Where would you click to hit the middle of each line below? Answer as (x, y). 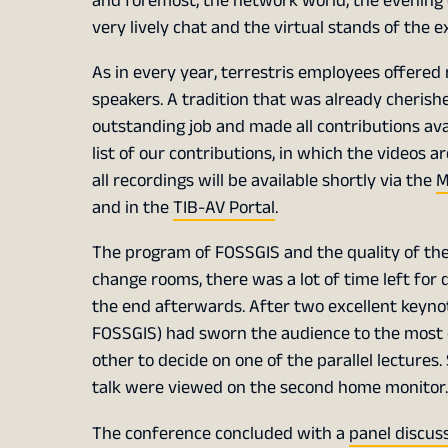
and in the (132, 208)
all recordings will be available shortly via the (263, 181)
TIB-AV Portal (223, 208)
